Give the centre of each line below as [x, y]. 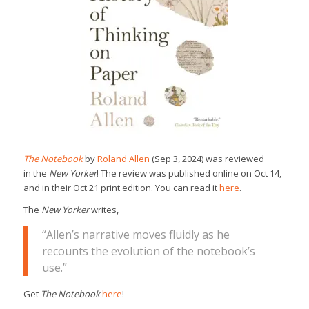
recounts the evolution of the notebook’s [148, 251]
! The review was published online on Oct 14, [189, 173]
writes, [103, 209]
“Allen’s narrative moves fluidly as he [136, 235]
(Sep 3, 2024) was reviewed [207, 158]
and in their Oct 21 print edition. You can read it [121, 187]
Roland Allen [123, 158]
